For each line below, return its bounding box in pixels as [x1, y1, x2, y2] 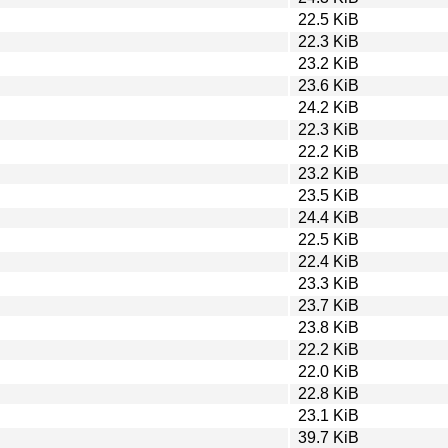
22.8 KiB [298, 384, 359, 402]
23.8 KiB [298, 318, 359, 336]
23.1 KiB [298, 406, 359, 424]
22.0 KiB [298, 362, 359, 380]
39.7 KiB [298, 428, 359, 446]
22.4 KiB [298, 252, 359, 270]
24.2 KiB [298, 98, 359, 116]
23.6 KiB [298, 76, 359, 94]
